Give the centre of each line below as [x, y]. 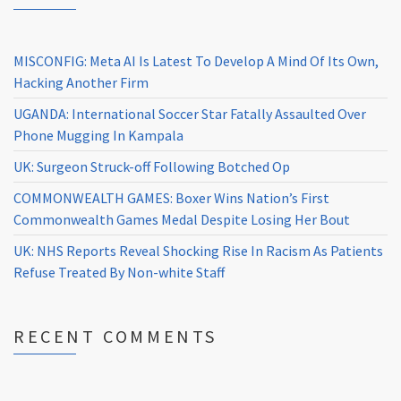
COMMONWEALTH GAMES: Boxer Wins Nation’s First [171, 198]
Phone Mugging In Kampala [98, 136]
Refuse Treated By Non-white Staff [119, 273]
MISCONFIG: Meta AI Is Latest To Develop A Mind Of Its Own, [196, 61]
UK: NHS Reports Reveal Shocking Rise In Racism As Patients [198, 251]
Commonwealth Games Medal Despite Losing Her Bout [182, 220]
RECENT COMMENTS [115, 337]
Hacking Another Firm [81, 83]
